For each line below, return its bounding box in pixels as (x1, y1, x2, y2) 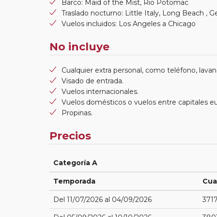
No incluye (49, 40, 109, 53)
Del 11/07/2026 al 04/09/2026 (53, 195, 152, 204)
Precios (49, 129, 91, 142)
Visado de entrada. (62, 76, 124, 85)
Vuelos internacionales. (62, 87, 139, 96)
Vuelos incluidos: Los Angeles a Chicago (62, 19, 196, 28)
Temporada (53, 176, 95, 186)
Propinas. (62, 108, 93, 117)
